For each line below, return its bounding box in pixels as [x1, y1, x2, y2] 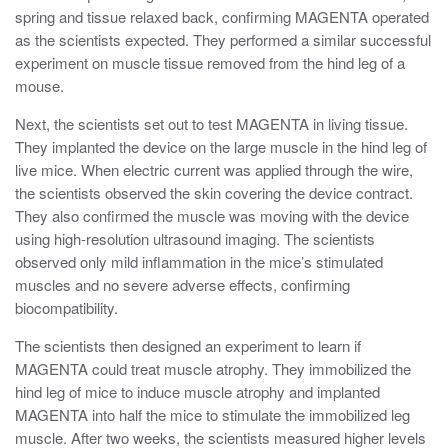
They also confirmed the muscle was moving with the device [15, 205, 409, 227]
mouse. [15, 75, 64, 97]
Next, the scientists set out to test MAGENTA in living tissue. [15, 113, 408, 135]
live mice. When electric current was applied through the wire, [15, 159, 413, 181]
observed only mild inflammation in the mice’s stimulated [15, 251, 383, 273]
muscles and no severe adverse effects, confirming [15, 274, 350, 296]
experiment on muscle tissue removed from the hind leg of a [15, 52, 405, 74]
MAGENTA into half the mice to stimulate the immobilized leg [15, 404, 410, 426]
